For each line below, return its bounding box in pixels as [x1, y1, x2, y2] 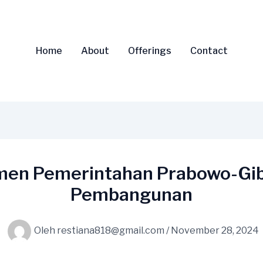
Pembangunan [70, 183, 193, 205]
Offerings [127, 45, 171, 56]
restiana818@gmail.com [56, 224, 166, 236]
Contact [190, 45, 228, 56]
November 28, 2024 [170, 224, 259, 236]
